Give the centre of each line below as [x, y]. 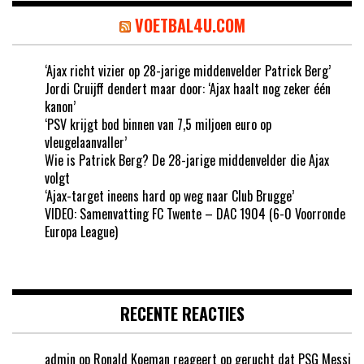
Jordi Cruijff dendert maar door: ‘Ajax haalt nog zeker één [188, 88]
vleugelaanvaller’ [86, 142]
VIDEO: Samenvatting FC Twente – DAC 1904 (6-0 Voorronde [195, 213]
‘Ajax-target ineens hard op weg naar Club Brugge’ [169, 195]
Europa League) [81, 231]
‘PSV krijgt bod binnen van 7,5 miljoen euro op [158, 124]
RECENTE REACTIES [182, 313]
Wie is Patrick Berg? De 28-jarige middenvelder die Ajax [187, 160]
